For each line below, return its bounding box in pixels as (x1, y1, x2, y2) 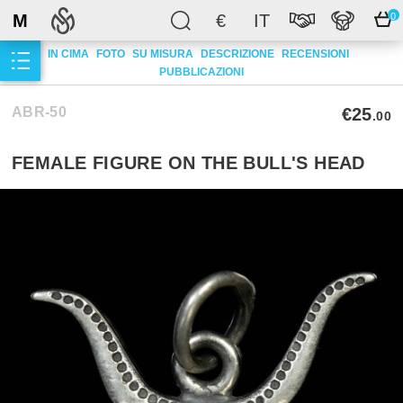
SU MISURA (131, 47, 193, 60)
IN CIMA (47, 47, 89, 60)
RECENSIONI (281, 47, 349, 60)
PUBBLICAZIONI (159, 65, 244, 78)
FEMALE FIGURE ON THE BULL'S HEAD (12, 153, 365, 173)
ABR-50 (12, 104, 67, 120)
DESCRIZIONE (200, 47, 274, 60)
